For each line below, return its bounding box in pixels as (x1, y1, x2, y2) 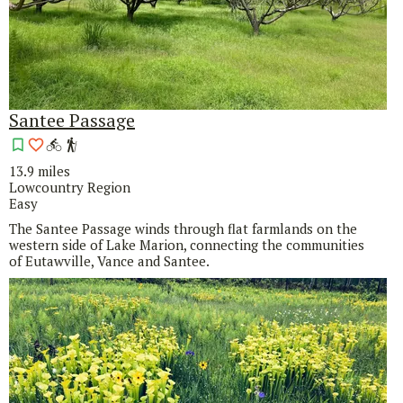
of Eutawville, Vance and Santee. (9, 252, 212, 271)
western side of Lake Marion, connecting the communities (9, 236, 364, 255)
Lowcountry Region (9, 178, 130, 197)
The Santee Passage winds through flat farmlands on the (9, 219, 357, 238)
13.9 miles (9, 162, 70, 181)
